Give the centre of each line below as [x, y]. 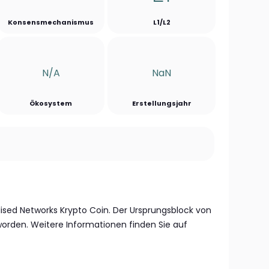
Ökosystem [51, 103]
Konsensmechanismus [51, 22]
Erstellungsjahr [162, 103]
